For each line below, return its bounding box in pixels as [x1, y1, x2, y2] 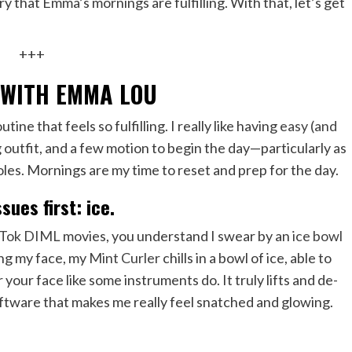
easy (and [279, 116, 337, 134]
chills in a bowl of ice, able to [159, 248, 332, 266]
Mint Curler [88, 248, 160, 266]
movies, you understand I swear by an [60, 226, 293, 244]
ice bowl [292, 226, 343, 244]
